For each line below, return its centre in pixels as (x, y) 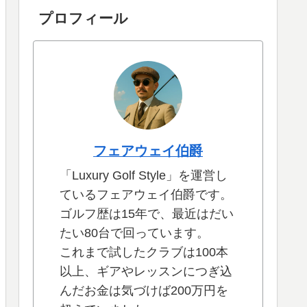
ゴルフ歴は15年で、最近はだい (147, 214)
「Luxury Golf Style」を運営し (144, 176)
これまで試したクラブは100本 (144, 253)
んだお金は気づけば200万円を (144, 291)
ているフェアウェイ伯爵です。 (146, 195)
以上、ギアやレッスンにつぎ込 (146, 272)
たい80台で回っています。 (134, 233)
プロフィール (84, 18)
